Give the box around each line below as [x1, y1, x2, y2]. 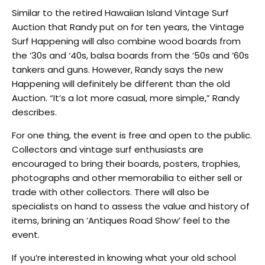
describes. [12, 105, 57, 118]
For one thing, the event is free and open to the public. [12, 128, 252, 141]
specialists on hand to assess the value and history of [12, 199, 250, 212]
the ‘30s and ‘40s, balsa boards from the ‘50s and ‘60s [12, 49, 249, 62]
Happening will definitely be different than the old [12, 77, 230, 90]
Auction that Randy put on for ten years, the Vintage [12, 20, 244, 33]
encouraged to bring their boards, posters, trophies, [12, 157, 240, 170]
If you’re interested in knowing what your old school [12, 251, 236, 264]
